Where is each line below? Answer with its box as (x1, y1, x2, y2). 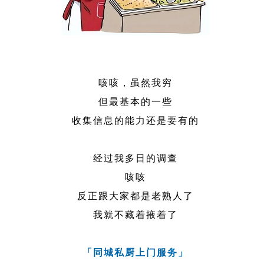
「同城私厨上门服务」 (82, 245, 189, 259)
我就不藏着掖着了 (93, 207, 179, 222)
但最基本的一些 (98, 94, 173, 108)
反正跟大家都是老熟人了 (77, 189, 194, 203)
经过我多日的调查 (93, 151, 179, 165)
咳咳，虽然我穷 (98, 75, 173, 90)
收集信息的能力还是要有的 (72, 113, 200, 127)
